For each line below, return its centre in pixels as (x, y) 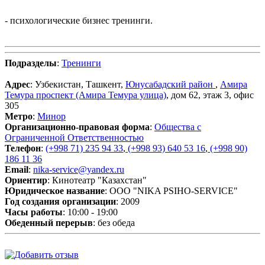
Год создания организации (60, 201)
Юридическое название (55, 190)
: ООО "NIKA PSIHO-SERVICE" (171, 190)
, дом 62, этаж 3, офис (210, 95)
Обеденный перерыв (49, 222)
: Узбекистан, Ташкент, (78, 84)
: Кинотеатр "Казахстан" (97, 180)
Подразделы (31, 63)
